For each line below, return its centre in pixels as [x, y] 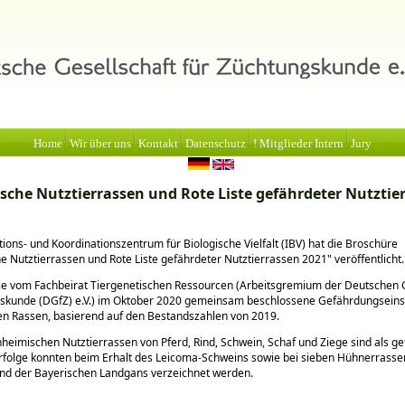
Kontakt [158, 144]
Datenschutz [216, 144]
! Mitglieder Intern [298, 144]
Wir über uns [100, 144]
